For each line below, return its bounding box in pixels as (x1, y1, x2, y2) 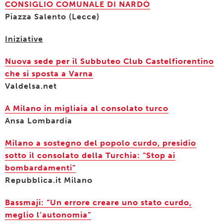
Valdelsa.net (5, 81, 59, 91)
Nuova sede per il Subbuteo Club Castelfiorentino (5, 56, 214, 66)
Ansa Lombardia (5, 116, 72, 125)
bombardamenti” (5, 163, 76, 172)
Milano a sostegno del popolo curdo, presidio (5, 138, 196, 148)
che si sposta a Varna (5, 69, 93, 78)
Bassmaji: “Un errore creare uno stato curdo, (5, 198, 192, 207)
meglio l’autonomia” (5, 210, 91, 220)
